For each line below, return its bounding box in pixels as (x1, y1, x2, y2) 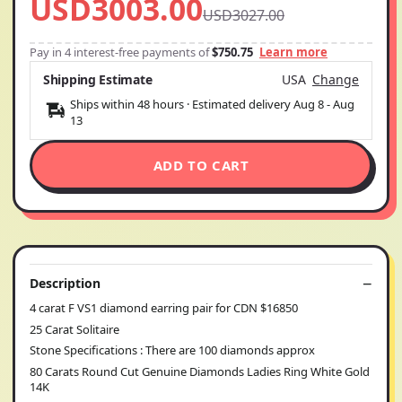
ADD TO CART (153, 156, 249, 174)
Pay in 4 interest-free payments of (30, 44, 212, 60)
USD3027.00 (203, 5, 284, 25)
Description (30, 275, 100, 292)
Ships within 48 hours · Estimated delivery (70, 96, 293, 112)
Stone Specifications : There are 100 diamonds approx (30, 342, 315, 358)
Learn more (259, 44, 328, 60)
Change (312, 71, 359, 88)
